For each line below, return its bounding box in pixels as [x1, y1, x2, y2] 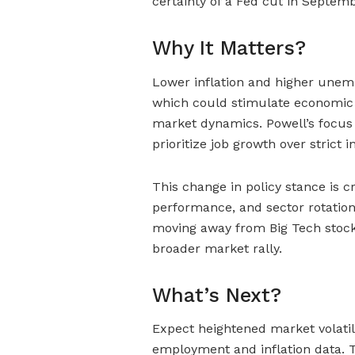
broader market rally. [152, 240, 282, 256]
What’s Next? [152, 283, 281, 307]
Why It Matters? [152, 36, 306, 60]
